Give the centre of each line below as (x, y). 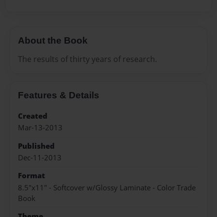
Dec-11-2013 (40, 157)
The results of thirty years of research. (87, 59)
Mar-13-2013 (40, 128)
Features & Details (59, 95)
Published (36, 146)
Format (31, 176)
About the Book (53, 41)
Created (33, 116)
